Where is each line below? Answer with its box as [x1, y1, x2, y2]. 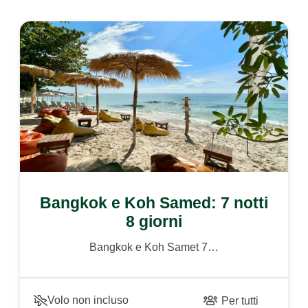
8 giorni [125, 212, 182, 230]
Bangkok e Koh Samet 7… [89, 241, 219, 253]
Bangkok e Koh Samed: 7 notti [39, 193, 268, 212]
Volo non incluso [47, 294, 129, 306]
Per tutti [221, 294, 259, 307]
